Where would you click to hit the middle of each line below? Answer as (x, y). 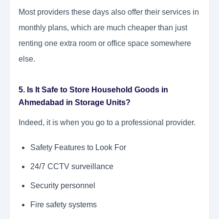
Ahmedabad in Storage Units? (75, 103)
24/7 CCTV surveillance (72, 167)
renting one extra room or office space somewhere (105, 44)
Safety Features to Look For (78, 148)
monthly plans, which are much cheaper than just (103, 28)
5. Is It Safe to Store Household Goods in (93, 90)
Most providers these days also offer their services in (109, 12)
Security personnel (63, 186)
